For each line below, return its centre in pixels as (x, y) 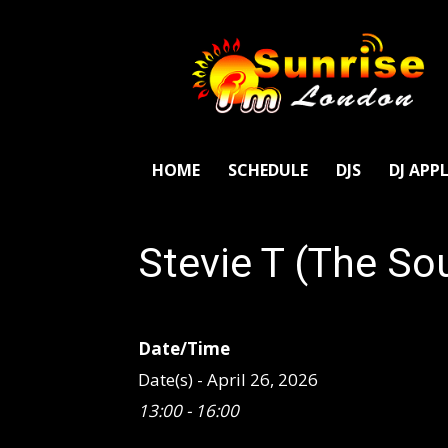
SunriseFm (341, 37)
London (332, 58)
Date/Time (184, 348)
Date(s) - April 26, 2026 (228, 379)
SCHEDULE (268, 170)
